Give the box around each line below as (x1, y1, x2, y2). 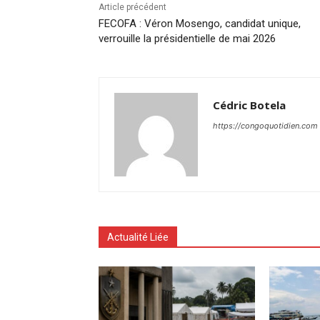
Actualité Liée (107, 231, 169, 243)
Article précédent (99, 1, 166, 12)
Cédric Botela (213, 97, 286, 112)
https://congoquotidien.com (213, 120, 318, 131)
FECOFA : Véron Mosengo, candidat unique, (99, 16, 301, 30)
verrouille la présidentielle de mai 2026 (99, 31, 276, 45)
